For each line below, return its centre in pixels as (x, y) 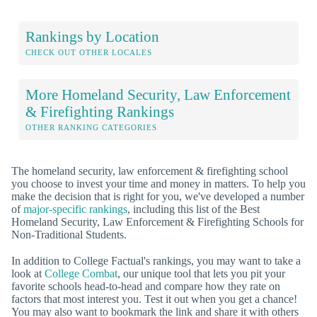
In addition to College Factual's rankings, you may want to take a (156, 260)
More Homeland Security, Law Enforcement (158, 94)
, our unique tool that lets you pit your (201, 273)
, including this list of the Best (194, 209)
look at (28, 273)
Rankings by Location (92, 36)
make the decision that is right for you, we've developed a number (158, 196)
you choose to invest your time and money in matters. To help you (158, 183)
